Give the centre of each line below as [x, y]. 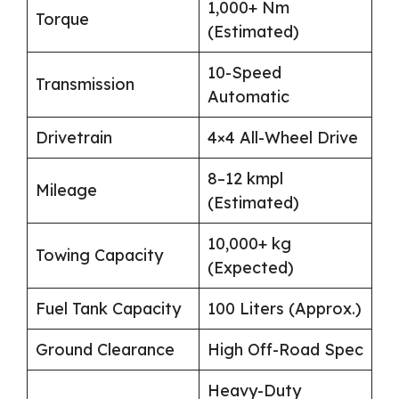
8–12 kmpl [245, 179]
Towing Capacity [99, 256]
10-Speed [244, 73]
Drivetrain [74, 138]
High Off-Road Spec [285, 350]
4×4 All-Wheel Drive [283, 138]
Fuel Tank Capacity [108, 309]
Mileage [66, 191]
